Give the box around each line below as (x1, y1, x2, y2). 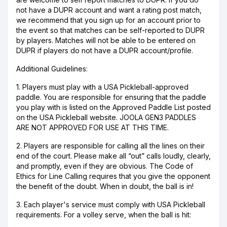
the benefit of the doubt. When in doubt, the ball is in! (16, 182, 194, 191)
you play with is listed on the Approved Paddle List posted (16, 103, 211, 111)
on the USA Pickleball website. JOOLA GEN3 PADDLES (16, 113, 196, 122)
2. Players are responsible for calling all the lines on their (16, 141, 205, 150)
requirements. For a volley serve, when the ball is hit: (16, 210, 191, 219)
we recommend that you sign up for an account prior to (16, 16, 201, 24)
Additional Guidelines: (16, 64, 88, 73)
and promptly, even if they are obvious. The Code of (16, 162, 193, 170)
